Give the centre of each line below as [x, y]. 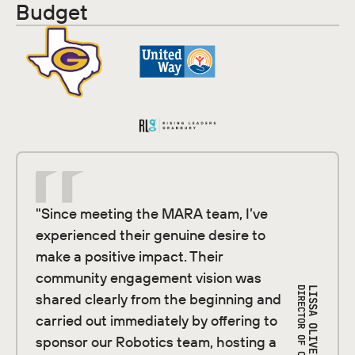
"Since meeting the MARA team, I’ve [152, 214]
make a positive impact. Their [130, 257]
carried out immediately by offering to [157, 321]
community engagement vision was [149, 278]
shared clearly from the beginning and [159, 300]
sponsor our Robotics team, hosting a [157, 342]
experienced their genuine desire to [151, 235]
